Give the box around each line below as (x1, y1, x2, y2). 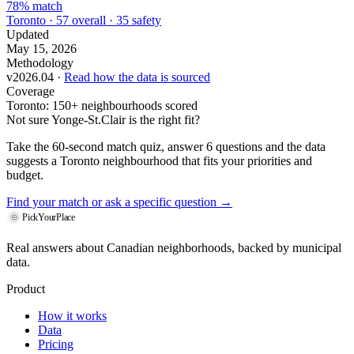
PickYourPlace (22, 212, 75, 224)
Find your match (6, 195, 88, 209)
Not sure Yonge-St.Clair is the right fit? (6, 113, 200, 127)
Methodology (6, 56, 73, 70)
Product (6, 282, 45, 296)
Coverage (6, 85, 55, 99)
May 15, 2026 (6, 42, 77, 56)
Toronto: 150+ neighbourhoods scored (6, 99, 198, 113)
